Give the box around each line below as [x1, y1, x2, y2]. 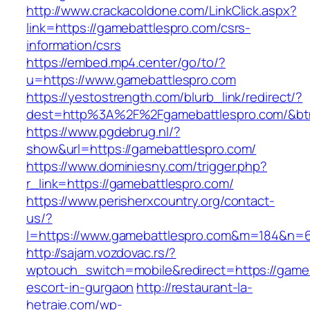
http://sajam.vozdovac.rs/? [26, 244, 176, 262]
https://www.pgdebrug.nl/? [26, 122, 181, 141]
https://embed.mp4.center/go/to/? [26, 53, 226, 72]
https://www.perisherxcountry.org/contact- [26, 192, 275, 210]
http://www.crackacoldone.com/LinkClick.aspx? [26, 1, 297, 20]
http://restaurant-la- [136, 278, 253, 297]
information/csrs [26, 36, 121, 55]
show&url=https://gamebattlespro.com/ [26, 140, 257, 158]
